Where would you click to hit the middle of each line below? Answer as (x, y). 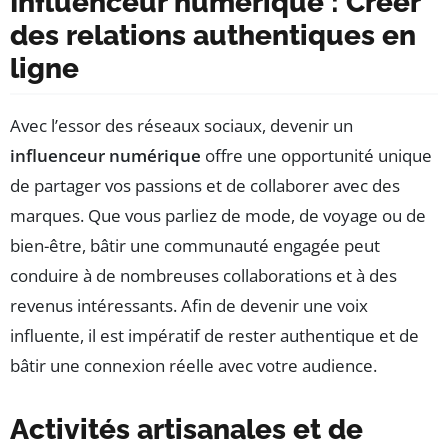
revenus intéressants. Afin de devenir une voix (189, 305)
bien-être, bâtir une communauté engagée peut (195, 245)
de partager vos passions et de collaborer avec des (205, 185)
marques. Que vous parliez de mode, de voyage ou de (218, 215)
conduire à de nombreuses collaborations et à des (203, 275)
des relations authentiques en (213, 35)
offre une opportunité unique (316, 155)
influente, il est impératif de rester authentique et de (214, 335)
